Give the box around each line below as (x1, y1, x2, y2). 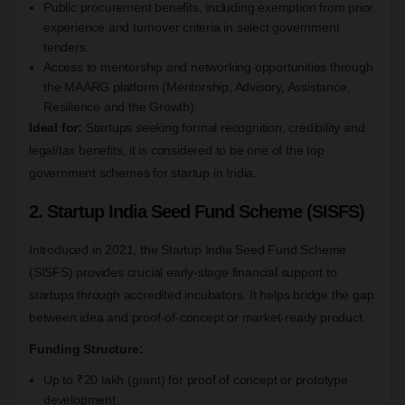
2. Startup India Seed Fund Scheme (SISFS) (29, 201, 364, 221)
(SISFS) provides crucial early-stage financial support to (29, 264, 337, 279)
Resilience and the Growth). (43, 99, 198, 114)
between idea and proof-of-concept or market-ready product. (29, 309, 366, 325)
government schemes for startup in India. (29, 165, 258, 180)
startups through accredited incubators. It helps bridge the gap (29, 287, 374, 302)
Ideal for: (29, 119, 86, 135)
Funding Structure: (29, 341, 144, 356)
